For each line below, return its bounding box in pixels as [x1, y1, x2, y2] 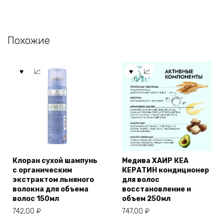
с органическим [12, 166, 72, 175]
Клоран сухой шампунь [12, 156, 97, 165]
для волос [122, 175, 159, 184]
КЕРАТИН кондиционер [122, 166, 209, 175]
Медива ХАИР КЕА [122, 156, 188, 165]
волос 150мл [12, 194, 59, 203]
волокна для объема [12, 185, 88, 194]
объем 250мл [122, 194, 170, 203]
